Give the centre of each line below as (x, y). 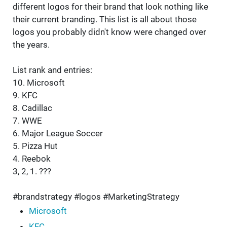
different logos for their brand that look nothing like (110, 7)
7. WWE (27, 121)
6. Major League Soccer (58, 134)
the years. (31, 45)
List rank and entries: (52, 70)
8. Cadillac (32, 108)
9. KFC (25, 96)
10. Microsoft (39, 83)
